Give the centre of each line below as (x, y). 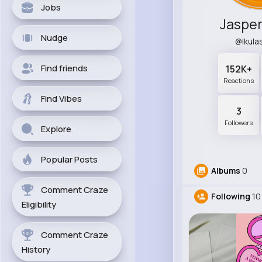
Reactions (239, 81)
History (36, 249)
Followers (239, 123)
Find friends (64, 68)
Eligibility (39, 204)
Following (230, 196)
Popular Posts (69, 159)
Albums (225, 171)
